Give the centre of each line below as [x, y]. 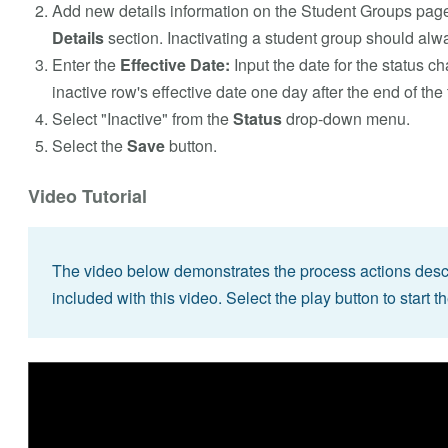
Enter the [85, 64]
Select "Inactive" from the [142, 118]
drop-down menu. [345, 118]
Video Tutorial [87, 195]
